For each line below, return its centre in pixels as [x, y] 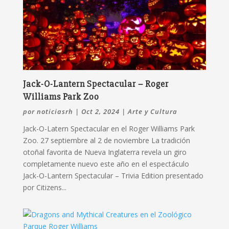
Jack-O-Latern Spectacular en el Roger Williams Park [109, 128]
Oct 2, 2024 [100, 111]
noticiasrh [55, 111]
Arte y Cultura [152, 111]
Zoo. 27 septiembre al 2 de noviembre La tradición [106, 140]
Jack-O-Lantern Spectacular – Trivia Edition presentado [113, 175]
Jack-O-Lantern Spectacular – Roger [96, 84]
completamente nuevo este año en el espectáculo [106, 164]
